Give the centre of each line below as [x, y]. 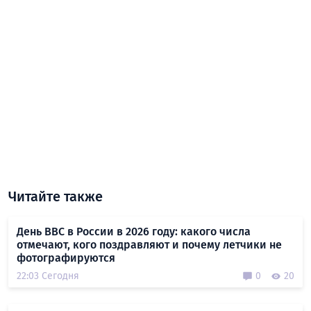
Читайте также [56, 197]
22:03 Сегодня [48, 276]
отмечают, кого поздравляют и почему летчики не [149, 245]
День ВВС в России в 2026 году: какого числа [134, 232]
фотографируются [66, 258]
